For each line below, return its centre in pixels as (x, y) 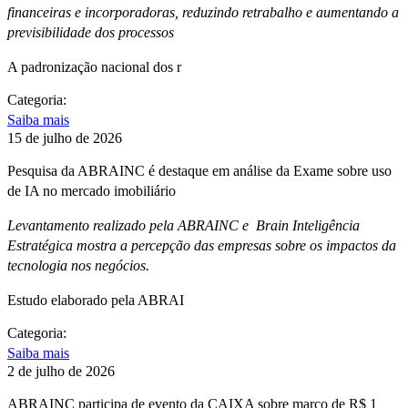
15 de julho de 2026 (65, 138)
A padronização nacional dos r (94, 67)
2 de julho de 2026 (61, 372)
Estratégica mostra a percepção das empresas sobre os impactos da (202, 246)
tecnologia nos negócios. (78, 266)
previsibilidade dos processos (91, 33)
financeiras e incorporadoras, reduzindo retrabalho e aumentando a (203, 13)
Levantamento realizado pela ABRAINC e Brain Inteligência (184, 226)
